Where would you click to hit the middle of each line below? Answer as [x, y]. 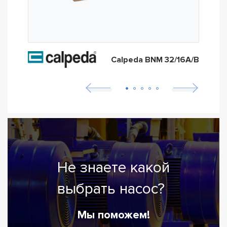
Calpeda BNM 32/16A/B [155, 60]
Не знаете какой [113, 168]
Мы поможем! [113, 215]
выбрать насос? [111, 189]
